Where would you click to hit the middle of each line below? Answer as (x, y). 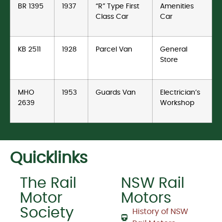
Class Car (112, 17)
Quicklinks (49, 158)
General (174, 50)
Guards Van (116, 93)
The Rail (48, 184)
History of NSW (160, 212)
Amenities (177, 6)
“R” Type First (117, 6)
